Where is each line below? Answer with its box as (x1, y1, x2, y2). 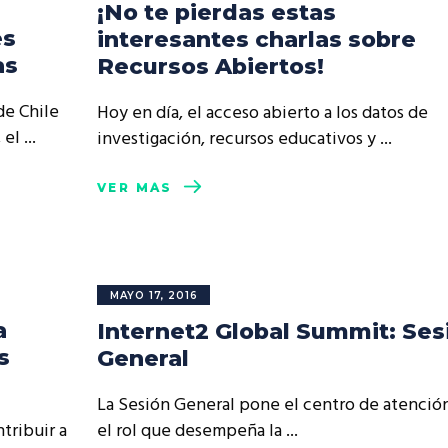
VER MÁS (97, 180, 173, 196)
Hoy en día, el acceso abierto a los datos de (97, 99, 428, 128)
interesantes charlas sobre (97, 26, 416, 53)
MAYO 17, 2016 (110, 289, 198, 302)
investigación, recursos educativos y (97, 125, 380, 154)
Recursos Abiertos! (97, 53, 324, 80)
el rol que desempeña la (97, 417, 286, 446)
